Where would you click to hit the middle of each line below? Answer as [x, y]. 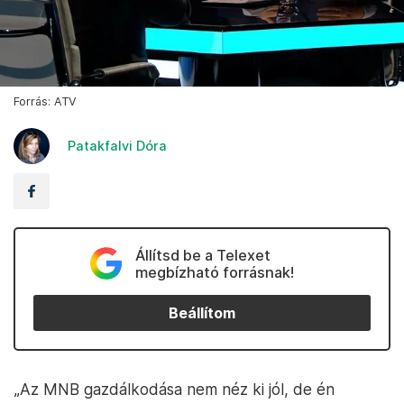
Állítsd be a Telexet [202, 256]
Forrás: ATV [45, 102]
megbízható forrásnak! [214, 273]
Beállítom [202, 313]
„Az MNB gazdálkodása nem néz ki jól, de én [174, 390]
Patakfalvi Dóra [117, 146]
